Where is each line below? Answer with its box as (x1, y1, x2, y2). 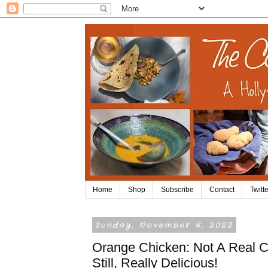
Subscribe (161, 185, 194, 194)
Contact (209, 185, 234, 194)
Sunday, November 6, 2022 (95, 220, 233, 230)
